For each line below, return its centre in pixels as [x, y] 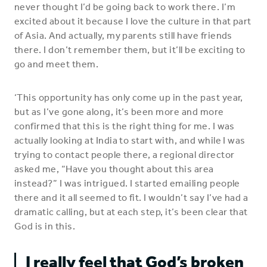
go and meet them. [57, 64]
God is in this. [45, 226]
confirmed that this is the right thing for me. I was [125, 126]
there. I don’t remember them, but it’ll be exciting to [130, 50]
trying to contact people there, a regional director [125, 155]
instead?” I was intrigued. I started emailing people [127, 183]
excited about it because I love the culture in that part [133, 21]
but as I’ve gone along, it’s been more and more [119, 112]
